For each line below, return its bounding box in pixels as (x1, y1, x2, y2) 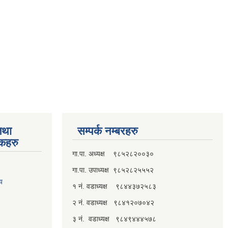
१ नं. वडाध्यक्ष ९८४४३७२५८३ (72, 182, 156, 190)
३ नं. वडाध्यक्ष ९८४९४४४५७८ (72, 214, 156, 223)
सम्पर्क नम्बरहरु (77, 124, 138, 137)
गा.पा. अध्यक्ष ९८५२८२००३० (72, 149, 154, 158)
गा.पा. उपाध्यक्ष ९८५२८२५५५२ (72, 165, 154, 174)
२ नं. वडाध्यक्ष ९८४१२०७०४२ (72, 198, 154, 207)
